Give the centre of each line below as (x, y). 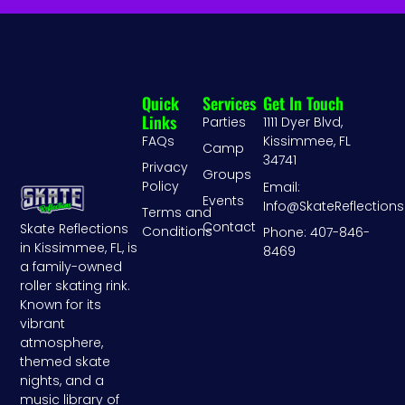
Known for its (61, 305)
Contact (229, 227)
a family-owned (71, 267)
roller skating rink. (75, 286)
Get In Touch (304, 104)
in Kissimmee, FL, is (79, 248)
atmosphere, (62, 343)
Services (229, 104)
